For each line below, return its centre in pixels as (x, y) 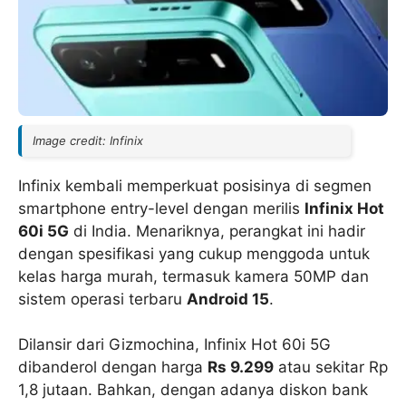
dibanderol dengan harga (113, 367)
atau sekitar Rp (331, 367)
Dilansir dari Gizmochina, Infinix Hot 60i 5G (174, 344)
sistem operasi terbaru (102, 299)
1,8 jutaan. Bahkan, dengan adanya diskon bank (193, 390)
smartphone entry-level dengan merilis (161, 208)
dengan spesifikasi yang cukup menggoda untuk (194, 253)
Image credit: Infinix (88, 140)
